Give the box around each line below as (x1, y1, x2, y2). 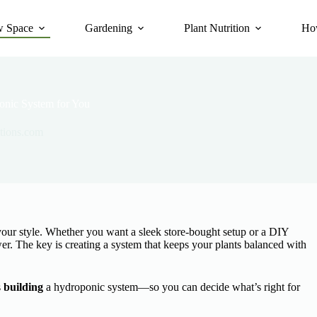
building (4, 281, 43, 293)
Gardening (85, 22, 133, 34)
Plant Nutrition (184, 22, 250, 34)
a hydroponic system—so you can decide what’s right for (43, 281, 300, 293)
